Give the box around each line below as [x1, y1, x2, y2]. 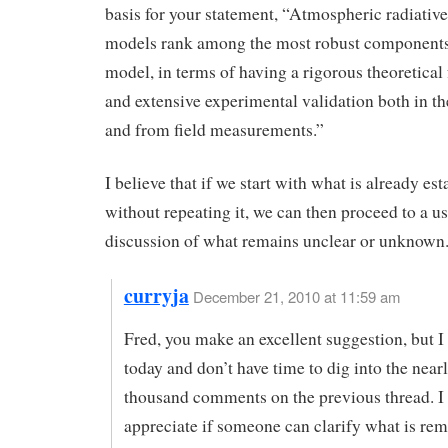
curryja [123, 280, 189, 310]
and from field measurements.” [105, 118, 324, 142]
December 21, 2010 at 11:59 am [192, 285, 400, 307]
